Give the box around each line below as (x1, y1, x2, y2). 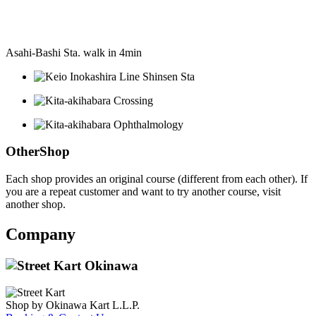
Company (6, 224, 75, 243)
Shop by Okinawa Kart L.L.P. (6, 299, 140, 312)
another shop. (6, 197, 66, 210)
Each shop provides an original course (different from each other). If (6, 172, 308, 185)
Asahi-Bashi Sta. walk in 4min (6, 46, 142, 59)
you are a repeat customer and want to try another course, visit (6, 185, 281, 197)
